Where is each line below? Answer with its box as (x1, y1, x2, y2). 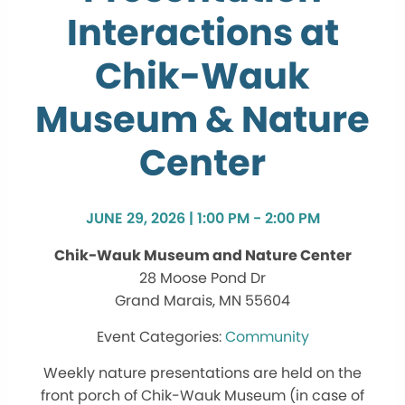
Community (224, 325, 309, 347)
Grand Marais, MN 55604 (115, 289, 290, 311)
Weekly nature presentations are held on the (43, 362, 362, 383)
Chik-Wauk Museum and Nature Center (53, 244, 352, 266)
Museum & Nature (35, 93, 370, 145)
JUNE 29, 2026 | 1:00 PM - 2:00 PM (85, 207, 320, 229)
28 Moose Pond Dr (139, 267, 266, 288)
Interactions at (66, 6, 339, 58)
